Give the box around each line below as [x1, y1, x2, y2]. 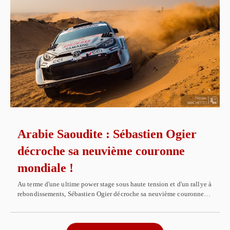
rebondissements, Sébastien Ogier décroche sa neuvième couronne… [17, 190, 211, 198]
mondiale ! [17, 161, 73, 175]
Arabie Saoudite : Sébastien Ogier [17, 127, 197, 141]
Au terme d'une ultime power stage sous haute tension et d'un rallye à [17, 180, 212, 188]
